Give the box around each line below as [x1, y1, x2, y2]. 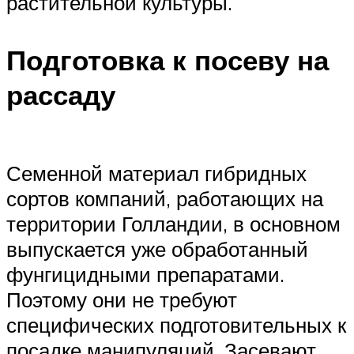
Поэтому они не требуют [6, 286, 237, 312]
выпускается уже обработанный [6, 235, 308, 262]
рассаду [6, 77, 115, 112]
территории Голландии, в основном [6, 210, 341, 236]
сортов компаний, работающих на [6, 185, 323, 211]
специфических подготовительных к [6, 311, 346, 337]
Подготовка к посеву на [6, 42, 329, 77]
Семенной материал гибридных [6, 160, 307, 186]
